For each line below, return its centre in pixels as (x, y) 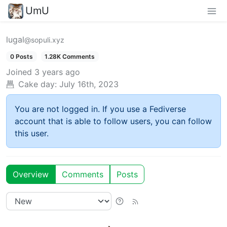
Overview (31, 174)
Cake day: (37, 84)
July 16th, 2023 (89, 84)
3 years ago (57, 72)
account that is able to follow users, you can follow (113, 121)
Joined (19, 72)
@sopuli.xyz (44, 40)
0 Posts (21, 56)
